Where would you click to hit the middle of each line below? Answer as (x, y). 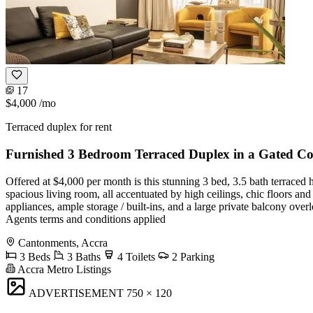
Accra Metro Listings (63, 269)
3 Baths (82, 256)
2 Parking (192, 256)
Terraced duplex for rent (59, 127)
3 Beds (34, 256)
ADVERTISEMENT (76, 293)
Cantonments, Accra (63, 242)
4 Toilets (135, 256)
